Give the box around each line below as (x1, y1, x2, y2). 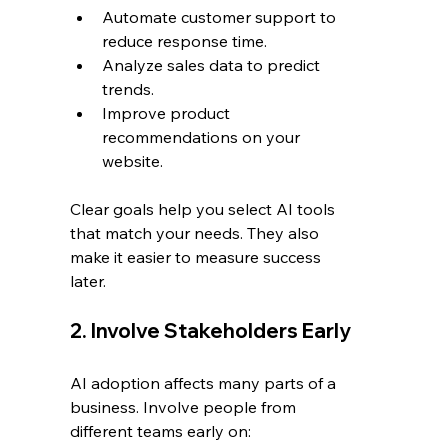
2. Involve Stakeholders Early (70, 318, 352, 344)
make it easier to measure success (70, 247, 326, 268)
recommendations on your (102, 127, 305, 148)
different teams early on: (70, 421, 252, 442)
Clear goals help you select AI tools (70, 199, 340, 220)
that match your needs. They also (70, 223, 324, 244)
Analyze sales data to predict (102, 55, 325, 76)
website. (102, 151, 164, 172)
